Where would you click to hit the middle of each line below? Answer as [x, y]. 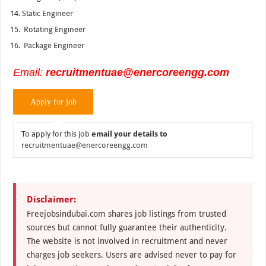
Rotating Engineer [54, 29]
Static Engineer [48, 13]
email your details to [130, 134]
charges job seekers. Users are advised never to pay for [132, 255]
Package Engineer [53, 45]
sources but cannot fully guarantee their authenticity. [127, 228]
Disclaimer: [52, 200]
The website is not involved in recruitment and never [127, 241]
